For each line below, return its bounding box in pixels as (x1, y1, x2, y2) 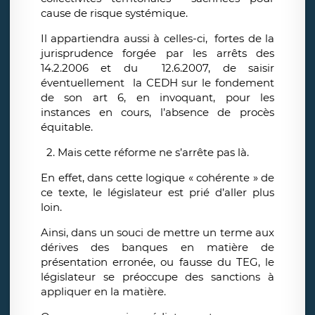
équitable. (41, 120, 93, 134)
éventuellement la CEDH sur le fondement (41, 76, 274, 90)
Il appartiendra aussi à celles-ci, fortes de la (41, 32, 274, 46)
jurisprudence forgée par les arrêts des (41, 46, 274, 60)
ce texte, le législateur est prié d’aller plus (41, 186, 274, 200)
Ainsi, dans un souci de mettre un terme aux (41, 226, 274, 240)
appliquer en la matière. (41, 285, 166, 299)
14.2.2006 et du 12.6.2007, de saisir (41, 61, 274, 75)
